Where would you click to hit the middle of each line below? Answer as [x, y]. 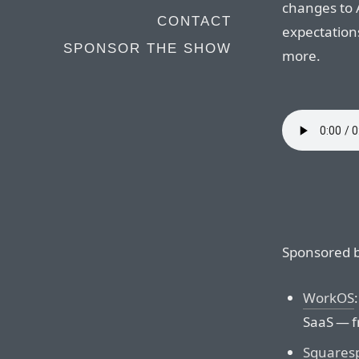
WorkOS [328, 297]
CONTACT [194, 21]
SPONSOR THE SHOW [147, 48]
